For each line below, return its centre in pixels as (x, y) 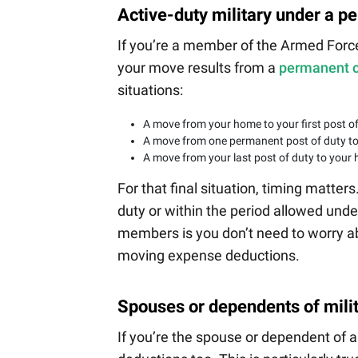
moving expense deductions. (209, 256)
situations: (150, 90)
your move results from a (198, 68)
